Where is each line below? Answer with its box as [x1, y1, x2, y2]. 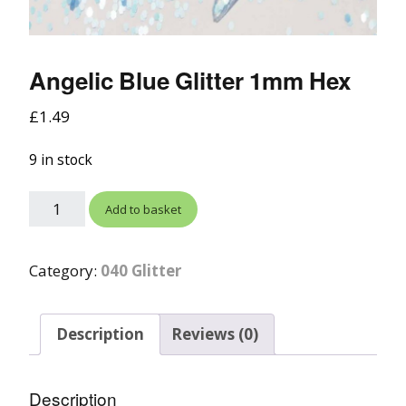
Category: [29, 259, 101, 281]
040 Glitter [101, 259, 181, 281]
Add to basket [104, 200, 181, 217]
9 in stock [29, 149, 92, 169]
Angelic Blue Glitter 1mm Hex [29, 63, 351, 97]
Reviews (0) [171, 324, 258, 345]
